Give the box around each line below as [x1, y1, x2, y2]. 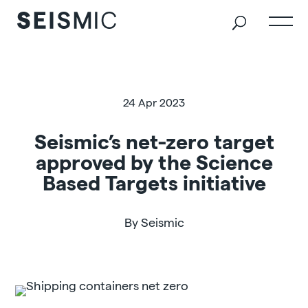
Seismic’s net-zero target [34, 129, 274, 153]
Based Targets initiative [42, 170, 266, 195]
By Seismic [124, 214, 184, 229]
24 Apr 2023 [123, 96, 185, 109]
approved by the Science [35, 149, 273, 174]
